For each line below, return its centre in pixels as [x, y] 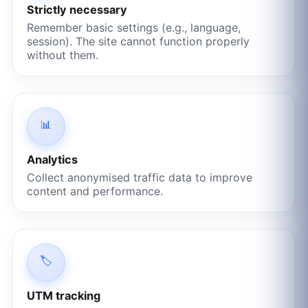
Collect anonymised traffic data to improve [139, 177]
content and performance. [95, 191]
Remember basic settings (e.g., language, [133, 27]
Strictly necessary [77, 9]
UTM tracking [63, 295]
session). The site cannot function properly [138, 41]
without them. [62, 55]
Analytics [52, 159]
